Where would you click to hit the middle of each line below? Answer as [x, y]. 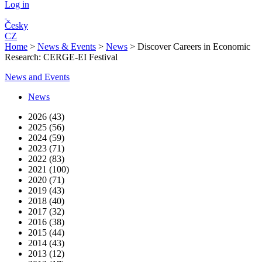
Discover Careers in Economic [194, 46]
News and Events [37, 77]
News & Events [67, 46]
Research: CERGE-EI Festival [61, 57]
